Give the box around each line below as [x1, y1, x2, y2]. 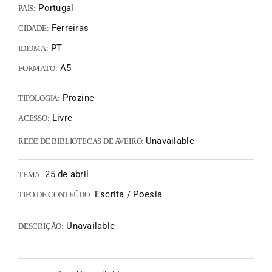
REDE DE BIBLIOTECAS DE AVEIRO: [18, 137, 146, 146]
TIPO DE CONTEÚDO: [18, 190, 92, 199]
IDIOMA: [18, 44, 49, 53]
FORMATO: [18, 64, 58, 73]
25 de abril [42, 169, 89, 180]
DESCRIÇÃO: [18, 222, 64, 231]
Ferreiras [49, 22, 89, 33]
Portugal [36, 2, 74, 13]
